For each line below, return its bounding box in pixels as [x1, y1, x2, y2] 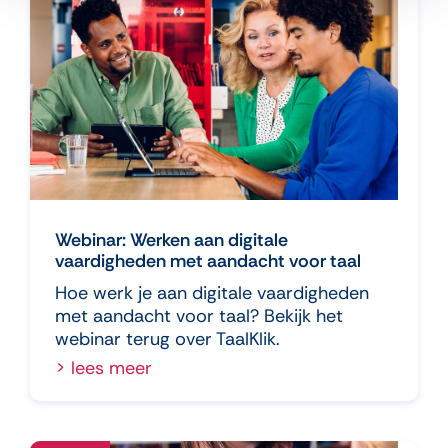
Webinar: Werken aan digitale [55, 227, 288, 252]
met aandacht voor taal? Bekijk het [55, 303, 343, 328]
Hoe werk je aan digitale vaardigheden [55, 280, 369, 305]
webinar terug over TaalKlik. [55, 326, 280, 351]
